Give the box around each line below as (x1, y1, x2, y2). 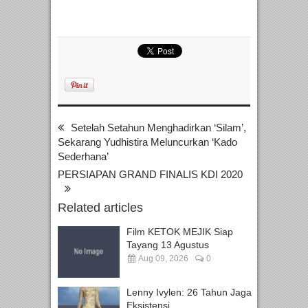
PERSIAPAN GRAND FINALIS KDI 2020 (58, 168, 243, 180)
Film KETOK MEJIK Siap (126, 225, 233, 237)
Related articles (58, 200, 143, 214)
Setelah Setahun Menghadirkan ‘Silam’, (71, 121, 246, 133)
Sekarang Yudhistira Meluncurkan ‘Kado (58, 135, 237, 148)
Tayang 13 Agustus (126, 239, 209, 250)
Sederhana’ (58, 150, 109, 162)
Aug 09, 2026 (137, 253, 188, 263)
